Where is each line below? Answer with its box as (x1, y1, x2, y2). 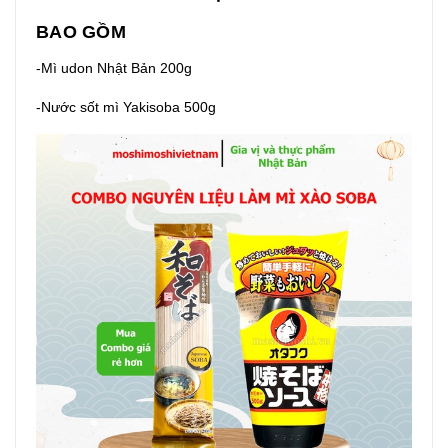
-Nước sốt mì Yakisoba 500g (36, 99, 216, 116)
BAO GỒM (36, 22, 126, 43)
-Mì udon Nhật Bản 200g (36, 60, 192, 77)
